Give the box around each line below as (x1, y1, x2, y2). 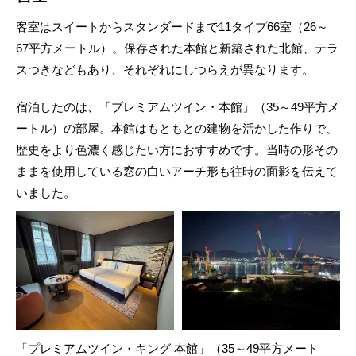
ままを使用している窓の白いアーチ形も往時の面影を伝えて (16, 164, 338, 177)
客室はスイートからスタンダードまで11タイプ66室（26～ (16, 20, 328, 33)
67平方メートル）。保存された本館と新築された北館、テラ (16, 41, 339, 54)
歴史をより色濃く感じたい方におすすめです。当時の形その (16, 143, 338, 156)
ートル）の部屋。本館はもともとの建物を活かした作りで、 (16, 122, 338, 134)
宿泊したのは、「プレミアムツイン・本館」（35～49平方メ (16, 100, 339, 113)
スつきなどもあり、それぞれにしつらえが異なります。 (16, 63, 314, 75)
